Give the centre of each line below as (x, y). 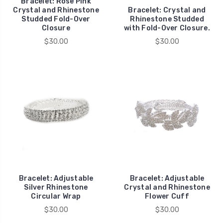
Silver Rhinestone (56, 187)
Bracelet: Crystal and (167, 10)
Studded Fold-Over (56, 19)
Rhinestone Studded (167, 19)
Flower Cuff (167, 196)
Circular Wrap (56, 196)
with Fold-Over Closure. (167, 28)
